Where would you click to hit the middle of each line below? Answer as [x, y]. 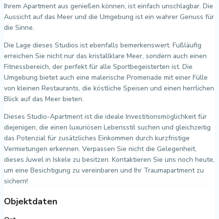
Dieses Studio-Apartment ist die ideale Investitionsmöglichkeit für [105, 116]
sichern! [16, 181]
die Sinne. [19, 27]
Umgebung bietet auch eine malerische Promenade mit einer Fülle [106, 77]
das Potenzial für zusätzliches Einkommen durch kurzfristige [97, 138]
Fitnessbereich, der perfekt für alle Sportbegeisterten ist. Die [98, 66]
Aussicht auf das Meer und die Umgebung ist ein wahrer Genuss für [109, 17]
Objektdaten [31, 201]
